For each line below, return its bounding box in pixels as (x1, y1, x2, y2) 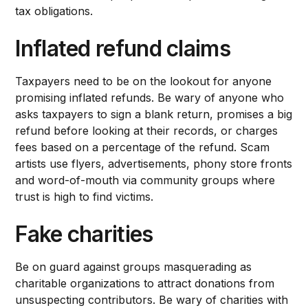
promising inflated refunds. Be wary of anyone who (15, 90, 285, 104)
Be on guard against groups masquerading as (15, 259, 252, 274)
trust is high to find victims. (15, 189, 154, 203)
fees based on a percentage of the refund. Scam (15, 140, 270, 154)
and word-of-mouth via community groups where (15, 173, 276, 187)
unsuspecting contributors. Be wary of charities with (15, 292, 289, 307)
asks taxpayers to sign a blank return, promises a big (15, 107, 293, 121)
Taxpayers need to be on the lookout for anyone (15, 74, 272, 88)
